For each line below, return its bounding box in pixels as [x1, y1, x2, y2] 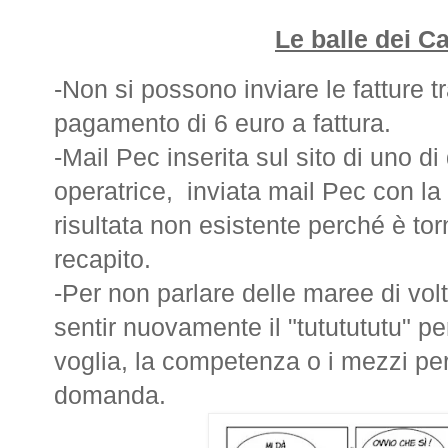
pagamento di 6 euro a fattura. [54, 109, 391, 137]
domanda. [54, 381, 166, 409]
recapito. [54, 245, 151, 273]
